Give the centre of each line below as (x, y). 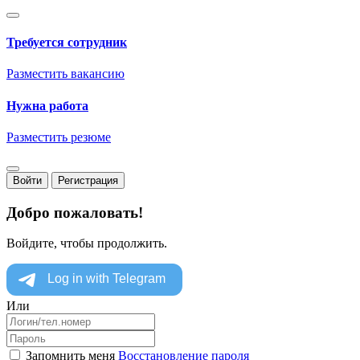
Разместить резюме (59, 137)
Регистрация (88, 180)
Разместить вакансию (65, 74)
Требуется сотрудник (67, 43)
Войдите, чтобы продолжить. (87, 243)
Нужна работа (47, 105)
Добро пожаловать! (75, 212)
